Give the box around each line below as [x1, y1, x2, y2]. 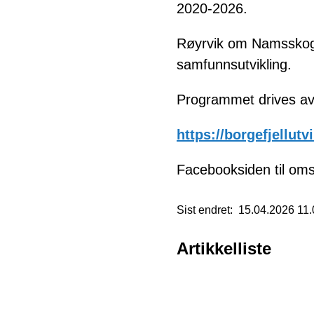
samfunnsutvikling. [177, 57, 296, 72]
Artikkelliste [177, 239, 271, 258]
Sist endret [177, 204, 230, 216]
